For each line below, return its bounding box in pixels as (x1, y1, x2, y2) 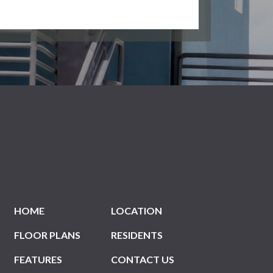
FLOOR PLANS (13, 229, 80, 241)
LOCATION (110, 205, 162, 216)
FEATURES (13, 253, 62, 265)
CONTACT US (110, 253, 174, 265)
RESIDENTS (110, 229, 163, 241)
